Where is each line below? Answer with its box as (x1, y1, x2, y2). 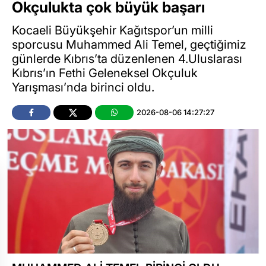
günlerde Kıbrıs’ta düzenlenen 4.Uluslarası (12, 51, 242, 66)
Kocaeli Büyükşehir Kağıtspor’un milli (12, 23, 213, 37)
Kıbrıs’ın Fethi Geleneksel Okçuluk (12, 65, 198, 80)
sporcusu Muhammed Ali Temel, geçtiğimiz (12, 37, 246, 52)
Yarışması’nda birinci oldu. (12, 80, 154, 94)
